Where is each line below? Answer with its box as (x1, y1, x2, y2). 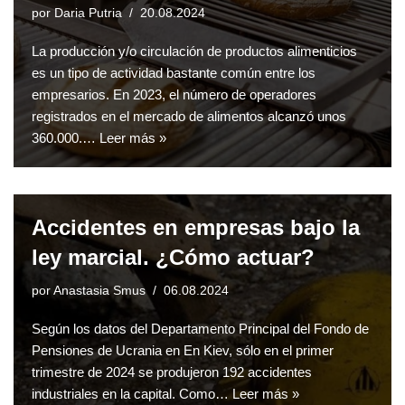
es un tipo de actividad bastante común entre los (32, 65, 316, 81)
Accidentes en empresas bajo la (32, 215, 360, 240)
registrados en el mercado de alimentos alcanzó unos (32, 108, 346, 125)
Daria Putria (54, 6, 122, 21)
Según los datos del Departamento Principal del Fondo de (32, 321, 369, 337)
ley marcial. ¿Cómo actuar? (32, 245, 315, 270)
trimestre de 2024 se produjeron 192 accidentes (32, 364, 312, 381)
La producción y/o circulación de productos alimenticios (32, 43, 357, 60)
